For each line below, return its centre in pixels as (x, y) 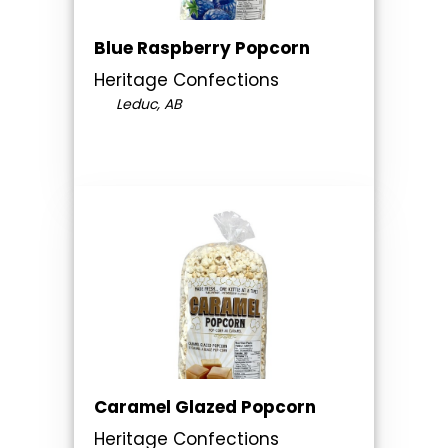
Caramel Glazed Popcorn (205, 407)
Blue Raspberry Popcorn (202, 48)
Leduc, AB (146, 104)
